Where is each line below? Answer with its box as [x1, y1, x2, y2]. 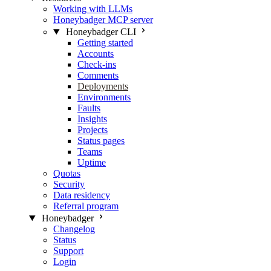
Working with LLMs [53, 4, 132, 14]
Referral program [53, 201, 119, 211]
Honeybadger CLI [65, 27, 136, 37]
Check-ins [77, 59, 116, 70]
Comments [77, 70, 119, 80]
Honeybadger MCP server [53, 15, 153, 25]
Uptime [77, 157, 106, 168]
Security [53, 179, 85, 189]
